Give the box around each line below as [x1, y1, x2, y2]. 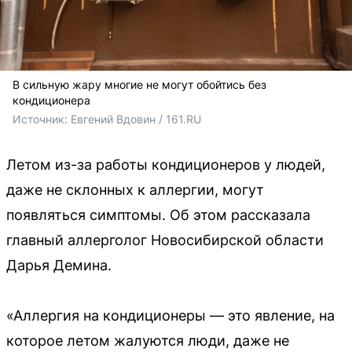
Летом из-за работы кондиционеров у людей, [6, 156, 325, 173]
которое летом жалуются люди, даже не [6, 332, 289, 349]
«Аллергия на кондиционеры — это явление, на [6, 306, 335, 324]
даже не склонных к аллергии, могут [6, 181, 264, 198]
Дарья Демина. [6, 256, 112, 273]
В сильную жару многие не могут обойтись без [13, 77, 266, 91]
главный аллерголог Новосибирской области [6, 231, 324, 248]
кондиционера [13, 93, 90, 107]
